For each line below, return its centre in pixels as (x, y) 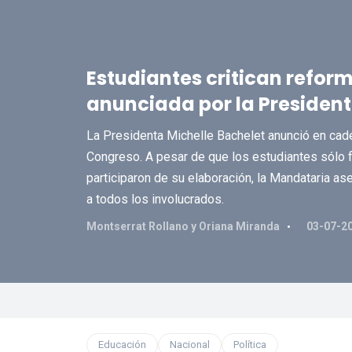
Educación (122, 345)
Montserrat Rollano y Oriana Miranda (183, 226)
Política (249, 345)
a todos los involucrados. (155, 199)
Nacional (189, 345)
